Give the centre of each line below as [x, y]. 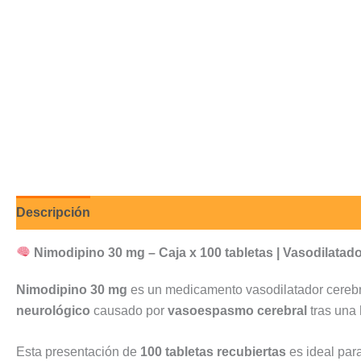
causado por [129, 310]
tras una [333, 310]
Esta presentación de [78, 352]
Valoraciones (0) [156, 212]
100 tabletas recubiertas [213, 352]
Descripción [53, 212]
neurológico [53, 310]
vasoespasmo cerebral [237, 310]
